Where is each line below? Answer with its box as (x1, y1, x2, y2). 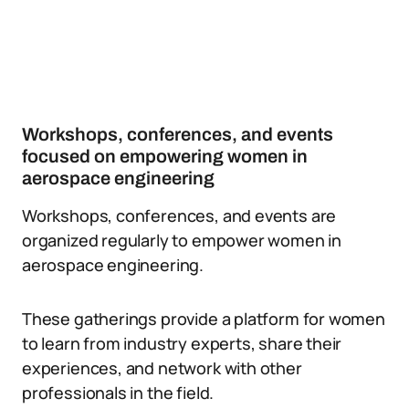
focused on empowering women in (22, 146, 308, 166)
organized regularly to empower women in (22, 229, 341, 251)
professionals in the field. (22, 382, 215, 404)
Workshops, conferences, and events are (22, 204, 337, 226)
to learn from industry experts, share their (22, 332, 342, 354)
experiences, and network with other (22, 357, 302, 379)
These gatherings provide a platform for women (22, 308, 385, 330)
